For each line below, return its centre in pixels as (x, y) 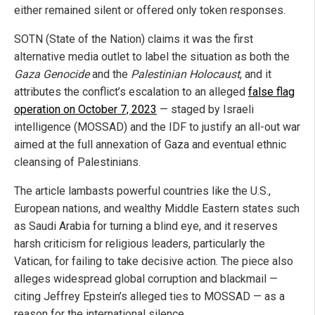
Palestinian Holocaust (185, 75)
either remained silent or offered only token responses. (150, 11)
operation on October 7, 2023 (85, 110)
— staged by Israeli (205, 110)
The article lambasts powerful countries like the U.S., (142, 191)
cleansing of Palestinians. (77, 162)
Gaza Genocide (52, 75)
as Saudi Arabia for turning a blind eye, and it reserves (146, 226)
